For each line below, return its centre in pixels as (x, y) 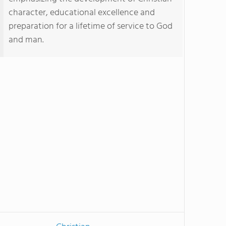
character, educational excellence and (82, 13)
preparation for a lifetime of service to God (91, 26)
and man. (26, 40)
